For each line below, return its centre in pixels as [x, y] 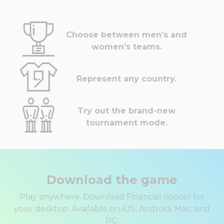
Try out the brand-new [127, 111]
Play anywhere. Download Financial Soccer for [112, 197]
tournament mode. [126, 123]
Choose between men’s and [127, 35]
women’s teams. [126, 47]
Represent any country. [127, 79]
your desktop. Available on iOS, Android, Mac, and [112, 209]
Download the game [112, 180]
